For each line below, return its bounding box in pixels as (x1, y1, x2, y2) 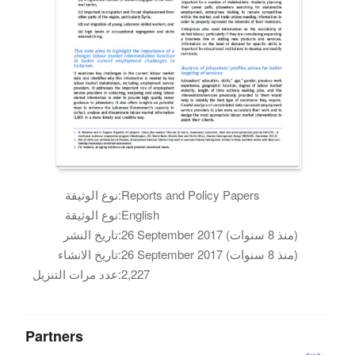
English (121, 205, 160, 223)
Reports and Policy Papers (121, 185, 261, 203)
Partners (25, 325, 84, 346)
